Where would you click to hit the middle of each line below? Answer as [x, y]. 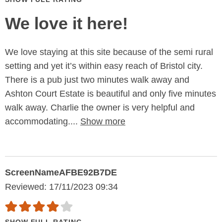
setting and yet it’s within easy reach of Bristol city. [104, 66]
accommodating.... [43, 122]
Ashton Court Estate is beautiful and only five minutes [111, 94]
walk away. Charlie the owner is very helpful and [100, 108]
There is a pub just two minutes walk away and [97, 80]
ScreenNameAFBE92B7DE [61, 173]
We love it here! [66, 24]
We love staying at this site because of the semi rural [109, 52]
